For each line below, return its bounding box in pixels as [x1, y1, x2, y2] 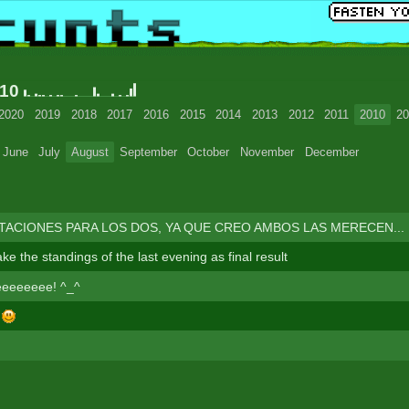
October [187, 144, 230, 159]
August [71, 144, 110, 159]
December [304, 144, 359, 159]
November [240, 144, 295, 159]
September [119, 144, 177, 159]
